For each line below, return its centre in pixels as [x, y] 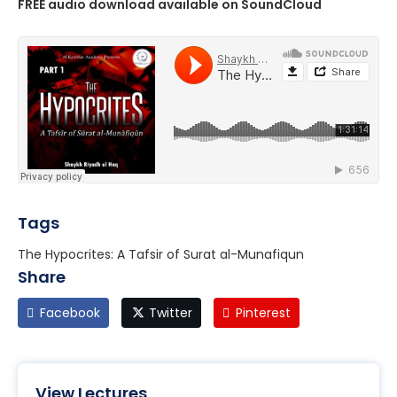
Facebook [70, 313]
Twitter [170, 313]
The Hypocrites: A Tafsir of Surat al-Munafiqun [161, 255]
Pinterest [263, 313]
